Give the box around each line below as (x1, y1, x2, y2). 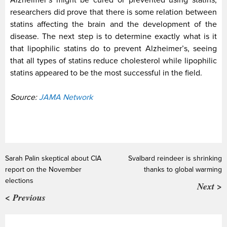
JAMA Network (39, 92, 93, 103)
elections (5, 176, 33, 185)
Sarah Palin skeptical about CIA (5, 154, 101, 163)
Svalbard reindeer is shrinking (128, 154, 222, 163)
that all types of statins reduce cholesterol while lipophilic (10, 56, 217, 66)
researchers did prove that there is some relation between (10, 7, 217, 18)
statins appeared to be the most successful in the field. (10, 68, 202, 79)
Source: (10, 92, 39, 103)
